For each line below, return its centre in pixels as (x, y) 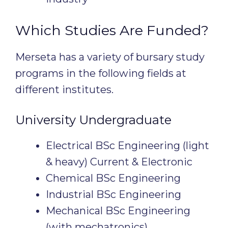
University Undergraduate (93, 120)
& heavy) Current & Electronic (119, 162)
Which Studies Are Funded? (112, 30)
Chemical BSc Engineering (113, 178)
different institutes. (64, 90)
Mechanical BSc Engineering (118, 211)
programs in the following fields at (101, 73)
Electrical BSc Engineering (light (127, 146)
